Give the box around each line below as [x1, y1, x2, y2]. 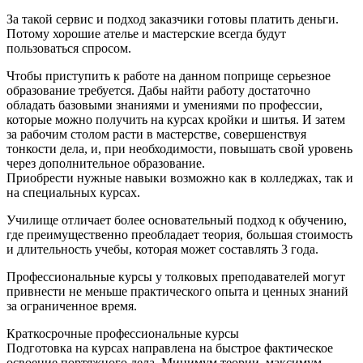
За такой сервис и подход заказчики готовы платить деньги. [6, 11, 339, 26]
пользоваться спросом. [6, 41, 131, 55]
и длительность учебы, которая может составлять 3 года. [6, 241, 318, 256]
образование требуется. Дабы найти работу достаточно [6, 83, 310, 97]
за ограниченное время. [6, 298, 137, 313]
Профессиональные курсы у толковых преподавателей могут [6, 269, 345, 284]
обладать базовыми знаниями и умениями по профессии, [6, 97, 322, 112]
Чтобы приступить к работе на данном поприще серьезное [6, 68, 331, 83]
